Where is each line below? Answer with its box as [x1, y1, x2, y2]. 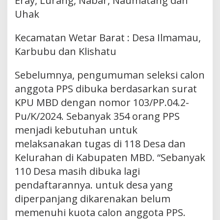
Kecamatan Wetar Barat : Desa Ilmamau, [15, 31, 201, 45]
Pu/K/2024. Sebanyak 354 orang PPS [15, 110, 180, 123]
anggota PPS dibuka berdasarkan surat [15, 82, 197, 96]
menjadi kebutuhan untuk [15, 123, 137, 137]
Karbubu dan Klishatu [15, 45, 116, 58]
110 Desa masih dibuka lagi [15, 165, 140, 178]
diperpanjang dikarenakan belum [15, 192, 170, 206]
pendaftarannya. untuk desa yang [15, 178, 173, 192]
